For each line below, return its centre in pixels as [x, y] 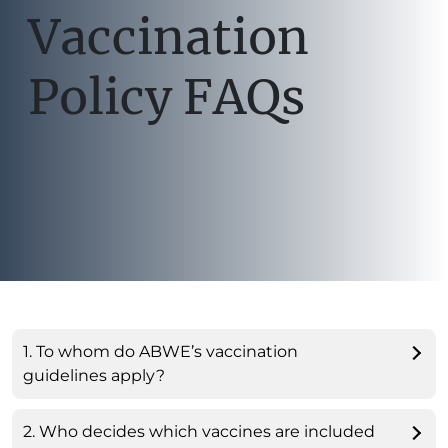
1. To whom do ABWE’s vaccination [160, 352]
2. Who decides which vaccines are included [199, 432]
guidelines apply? [94, 376]
